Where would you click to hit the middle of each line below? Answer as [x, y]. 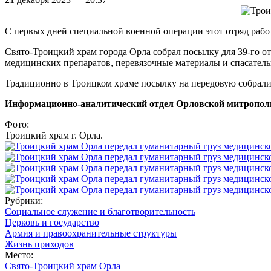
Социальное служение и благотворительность [100, 211]
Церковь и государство [52, 222]
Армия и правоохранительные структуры [91, 233]
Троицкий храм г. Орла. [54, 135]
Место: [20, 255]
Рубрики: [25, 200]
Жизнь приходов [39, 244]
